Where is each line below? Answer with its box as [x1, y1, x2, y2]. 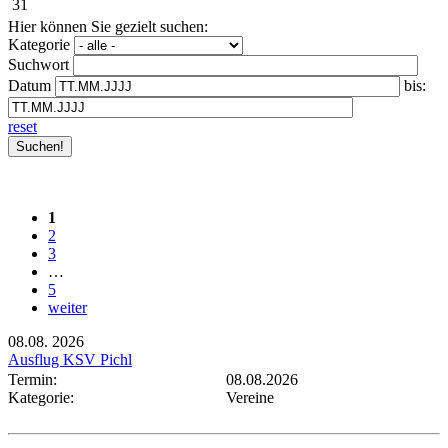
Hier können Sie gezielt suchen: [8, 17, 208, 35]
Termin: [8, 370, 65, 388]
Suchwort [8, 55, 69, 73]
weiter [48, 298, 87, 316]
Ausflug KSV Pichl [8, 350, 132, 368]
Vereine [226, 388, 274, 406]
